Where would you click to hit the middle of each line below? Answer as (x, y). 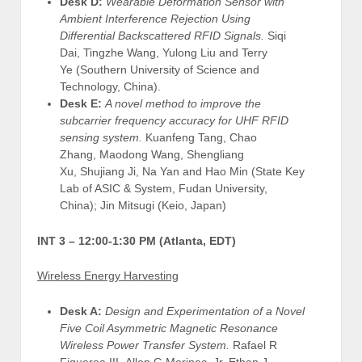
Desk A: (81, 311)
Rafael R (255, 345)
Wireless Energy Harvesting (108, 276)
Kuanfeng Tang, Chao (200, 138)
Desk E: (81, 104)
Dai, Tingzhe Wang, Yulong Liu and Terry (164, 53)
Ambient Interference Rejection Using (155, 19)
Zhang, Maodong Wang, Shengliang (152, 155)
